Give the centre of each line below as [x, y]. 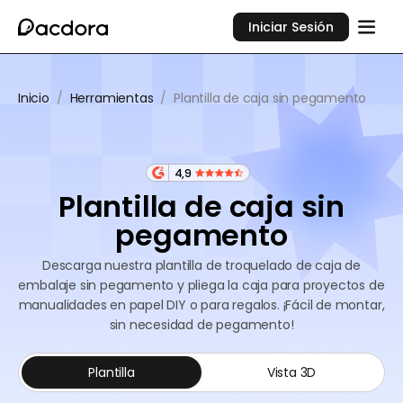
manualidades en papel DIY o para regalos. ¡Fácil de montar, [201, 305]
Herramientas [112, 98]
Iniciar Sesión [291, 27]
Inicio [34, 98]
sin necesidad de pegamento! [201, 325]
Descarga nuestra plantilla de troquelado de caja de [201, 265]
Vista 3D [291, 372]
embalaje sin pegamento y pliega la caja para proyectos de [201, 285]
